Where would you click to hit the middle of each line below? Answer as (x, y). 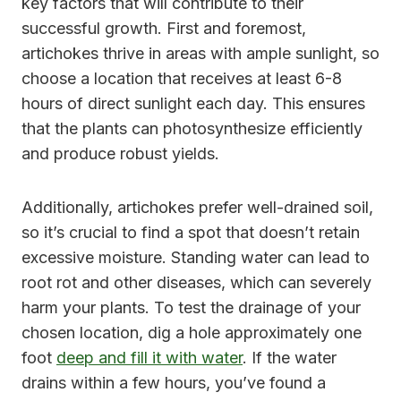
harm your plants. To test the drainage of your (191, 308)
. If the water (290, 358)
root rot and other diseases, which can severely (196, 283)
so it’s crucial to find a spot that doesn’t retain (191, 233)
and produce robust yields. (120, 154)
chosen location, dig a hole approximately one (192, 333)
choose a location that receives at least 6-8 (182, 79)
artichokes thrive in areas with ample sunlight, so (200, 54)
